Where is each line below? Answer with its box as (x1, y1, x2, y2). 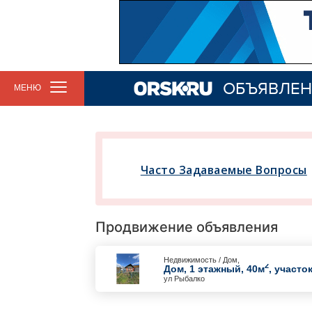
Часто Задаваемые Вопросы (140, 162, 307, 178)
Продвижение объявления (95, 219, 278, 235)
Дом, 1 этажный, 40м (164, 263, 265, 274)
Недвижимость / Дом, (164, 255, 240, 264)
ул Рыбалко (164, 274, 205, 283)
